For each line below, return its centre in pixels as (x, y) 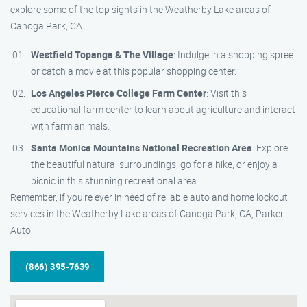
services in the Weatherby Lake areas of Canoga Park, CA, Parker (147, 213)
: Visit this (226, 93)
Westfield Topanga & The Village (102, 54)
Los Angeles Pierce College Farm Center (119, 93)
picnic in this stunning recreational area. (115, 181)
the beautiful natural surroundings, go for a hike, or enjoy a (154, 164)
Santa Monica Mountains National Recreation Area (142, 148)
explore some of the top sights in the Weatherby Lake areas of (140, 9)
